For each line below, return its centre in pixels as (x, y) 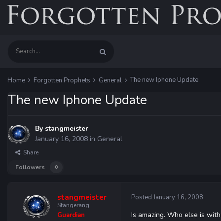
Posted (142, 197)
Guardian (71, 215)
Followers (30, 167)
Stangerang (73, 205)
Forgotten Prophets (63, 80)
